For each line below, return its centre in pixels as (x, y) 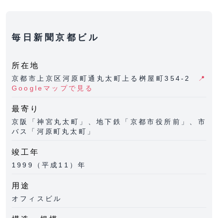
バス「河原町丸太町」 (54, 131)
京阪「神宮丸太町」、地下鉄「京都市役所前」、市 (109, 122)
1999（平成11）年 (49, 165)
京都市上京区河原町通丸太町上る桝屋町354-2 (103, 78)
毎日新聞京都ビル (55, 37)
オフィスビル (37, 199)
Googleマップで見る (53, 88)
